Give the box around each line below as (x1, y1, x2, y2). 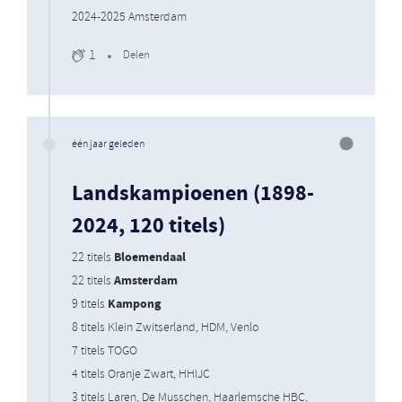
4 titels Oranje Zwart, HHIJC (72, 365, 210, 383)
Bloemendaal (114, 248, 186, 267)
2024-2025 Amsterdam (72, 8, 187, 26)
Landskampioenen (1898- (72, 179, 314, 209)
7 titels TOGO (72, 342, 137, 360)
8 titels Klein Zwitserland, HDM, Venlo (72, 319, 258, 336)
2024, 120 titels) (72, 211, 225, 241)
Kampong (108, 294, 161, 313)
